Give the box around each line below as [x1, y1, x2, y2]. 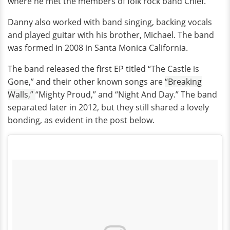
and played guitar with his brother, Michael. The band [8, 29, 214, 41]
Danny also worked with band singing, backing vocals [8, 16, 212, 28]
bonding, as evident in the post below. [8, 114, 155, 126]
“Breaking [165, 75, 202, 87]
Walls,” [8, 88, 35, 100]
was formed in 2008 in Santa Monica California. [8, 42, 188, 53]
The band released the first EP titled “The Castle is [8, 63, 199, 74]
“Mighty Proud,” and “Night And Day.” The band [35, 88, 217, 100]
